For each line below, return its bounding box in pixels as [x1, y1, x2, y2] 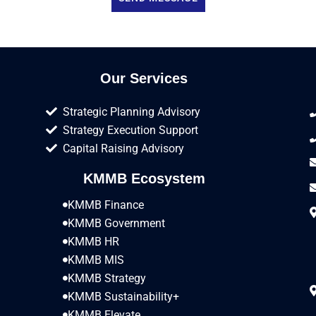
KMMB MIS [68, 253, 124, 267]
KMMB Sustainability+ [68, 289, 179, 303]
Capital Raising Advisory [63, 141, 184, 155]
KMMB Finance [68, 197, 144, 212]
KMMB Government [68, 216, 165, 230]
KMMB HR [68, 234, 119, 248]
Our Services [100, 70, 188, 86]
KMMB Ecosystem [83, 170, 205, 186]
